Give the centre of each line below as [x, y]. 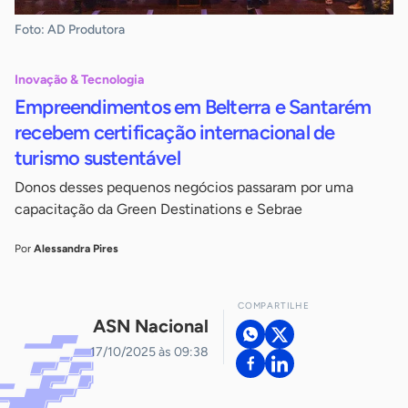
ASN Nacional [151, 326]
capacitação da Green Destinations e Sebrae [158, 209]
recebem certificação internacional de [175, 133]
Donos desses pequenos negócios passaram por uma [184, 188]
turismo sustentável [97, 158]
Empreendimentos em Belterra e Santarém [193, 107]
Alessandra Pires [76, 249]
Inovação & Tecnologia [79, 80]
